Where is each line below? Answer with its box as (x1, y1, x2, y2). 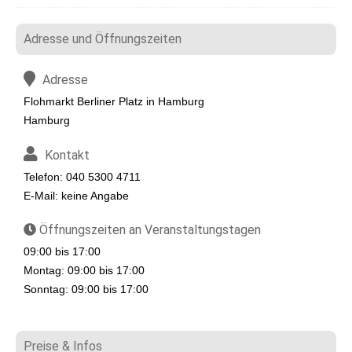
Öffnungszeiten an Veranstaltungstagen (36, 222, 261, 237)
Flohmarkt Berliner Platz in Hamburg (24, 95, 204, 108)
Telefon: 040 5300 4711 (24, 170, 141, 183)
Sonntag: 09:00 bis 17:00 (24, 283, 148, 295)
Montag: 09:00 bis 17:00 (24, 264, 145, 277)
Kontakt (42, 148, 90, 163)
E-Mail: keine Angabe (24, 189, 129, 202)
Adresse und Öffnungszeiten (24, 31, 181, 46)
